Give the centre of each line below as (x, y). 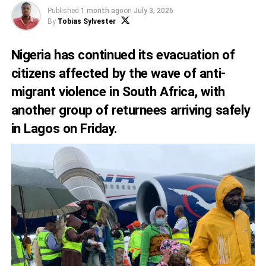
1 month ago (102, 11)
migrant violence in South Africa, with (118, 91)
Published (63, 11)
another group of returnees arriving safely (131, 110)
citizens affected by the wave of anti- (118, 73)
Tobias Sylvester (86, 21)
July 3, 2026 (153, 11)
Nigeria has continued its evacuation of (123, 55)
